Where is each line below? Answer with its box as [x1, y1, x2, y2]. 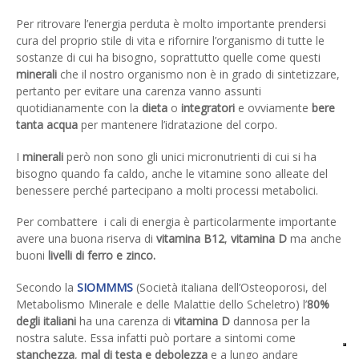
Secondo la [16, 280, 77, 296]
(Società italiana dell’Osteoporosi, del [133, 280, 327, 296]
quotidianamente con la [16, 100, 142, 116]
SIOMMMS [77, 280, 133, 296]
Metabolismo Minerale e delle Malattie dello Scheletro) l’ [16, 296, 307, 313]
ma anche [287, 231, 341, 247]
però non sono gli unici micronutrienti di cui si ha [63, 148, 317, 164]
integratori [181, 100, 235, 116]
